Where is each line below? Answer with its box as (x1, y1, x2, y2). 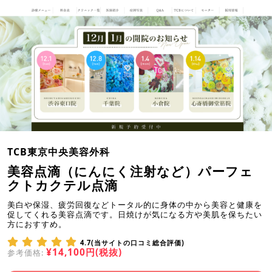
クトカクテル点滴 (7, 177, 118, 194)
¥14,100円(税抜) (46, 246, 122, 259)
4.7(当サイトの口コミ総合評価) (80, 238, 185, 248)
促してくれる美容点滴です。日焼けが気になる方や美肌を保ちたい (7, 209, 262, 220)
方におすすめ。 (7, 219, 67, 230)
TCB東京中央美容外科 (7, 145, 110, 159)
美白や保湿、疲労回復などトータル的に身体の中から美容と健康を (7, 199, 262, 211)
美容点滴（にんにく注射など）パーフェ (7, 163, 253, 180)
